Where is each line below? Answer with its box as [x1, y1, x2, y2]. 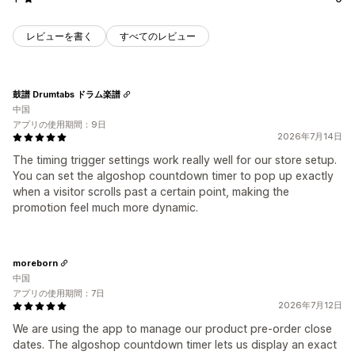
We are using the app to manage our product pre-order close [13, 322, 332, 336]
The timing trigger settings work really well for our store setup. [13, 153, 337, 167]
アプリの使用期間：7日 [13, 288, 105, 300]
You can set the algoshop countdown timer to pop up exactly [13, 169, 334, 183]
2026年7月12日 [278, 300, 342, 311]
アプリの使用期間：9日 [13, 119, 106, 131]
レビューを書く [26, 30, 93, 43]
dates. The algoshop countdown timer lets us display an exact [13, 338, 337, 352]
